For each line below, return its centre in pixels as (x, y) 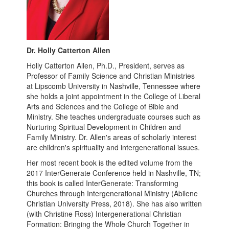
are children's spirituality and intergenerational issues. (113, 147)
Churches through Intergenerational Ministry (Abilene (112, 193)
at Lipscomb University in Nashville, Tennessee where (114, 86)
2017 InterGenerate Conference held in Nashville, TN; (114, 173)
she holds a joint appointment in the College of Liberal (114, 96)
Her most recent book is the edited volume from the (110, 163)
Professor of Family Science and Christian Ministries (111, 76)
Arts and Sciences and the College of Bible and (103, 106)
